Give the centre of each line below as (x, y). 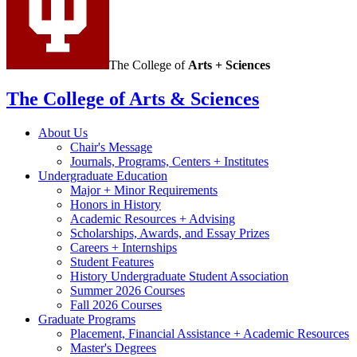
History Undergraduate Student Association (179, 276)
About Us (63, 132)
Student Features (112, 261)
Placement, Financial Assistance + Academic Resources (210, 333)
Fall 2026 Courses (116, 304)
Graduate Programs (87, 319)
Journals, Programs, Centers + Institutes (169, 161)
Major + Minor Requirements (144, 190)
